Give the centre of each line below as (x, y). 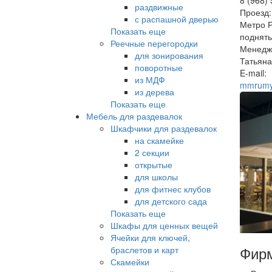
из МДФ (150, 79)
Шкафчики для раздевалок (164, 128)
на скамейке (159, 140)
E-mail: (253, 73)
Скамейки (130, 261)
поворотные (159, 67)
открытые (154, 164)
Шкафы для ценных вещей (164, 225)
